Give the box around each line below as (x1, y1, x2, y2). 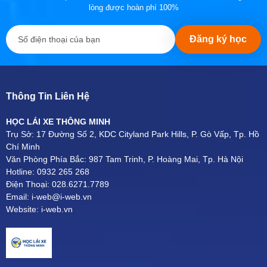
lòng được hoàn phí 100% (88, 2, 179, 12)
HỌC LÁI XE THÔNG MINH (6, 116, 110, 126)
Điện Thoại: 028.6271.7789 (6, 179, 109, 189)
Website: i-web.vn (6, 204, 73, 214)
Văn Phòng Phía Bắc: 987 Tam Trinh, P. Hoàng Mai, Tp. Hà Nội (6, 154, 243, 164)
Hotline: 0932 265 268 (6, 166, 89, 176)
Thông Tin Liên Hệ (6, 91, 89, 101)
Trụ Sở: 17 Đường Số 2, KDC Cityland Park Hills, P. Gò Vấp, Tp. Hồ (6, 129, 259, 139)
